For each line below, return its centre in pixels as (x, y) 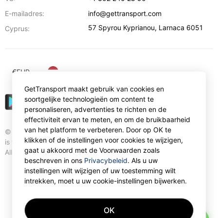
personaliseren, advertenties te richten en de (95, 109)
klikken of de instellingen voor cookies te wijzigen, (104, 140)
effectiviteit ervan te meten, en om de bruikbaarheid (107, 119)
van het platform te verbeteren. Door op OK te (98, 130)
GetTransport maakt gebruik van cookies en (94, 89)
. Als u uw (143, 160)
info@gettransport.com (125, 13)
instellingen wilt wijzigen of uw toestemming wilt (100, 171)
